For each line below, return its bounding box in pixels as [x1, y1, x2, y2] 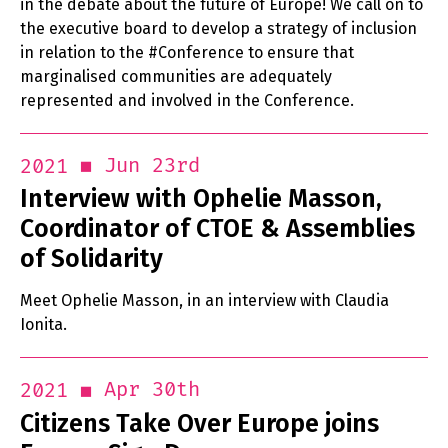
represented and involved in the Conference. [20, 91, 354, 111]
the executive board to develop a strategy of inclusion [20, 19, 417, 39]
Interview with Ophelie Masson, [20, 184, 382, 215]
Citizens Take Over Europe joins [20, 408, 379, 439]
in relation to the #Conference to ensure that [20, 43, 354, 63]
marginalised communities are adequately [20, 67, 332, 87]
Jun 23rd [104, 154, 200, 179]
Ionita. [20, 315, 67, 335]
